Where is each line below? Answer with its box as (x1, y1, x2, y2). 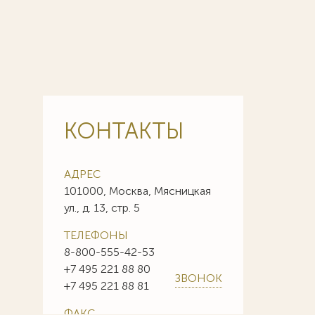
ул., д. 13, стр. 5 (64, 201, 140, 214)
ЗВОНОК (175, 271, 222, 285)
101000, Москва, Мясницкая (64, 184, 211, 198)
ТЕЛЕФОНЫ (64, 229, 128, 242)
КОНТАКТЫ (64, 117, 184, 144)
